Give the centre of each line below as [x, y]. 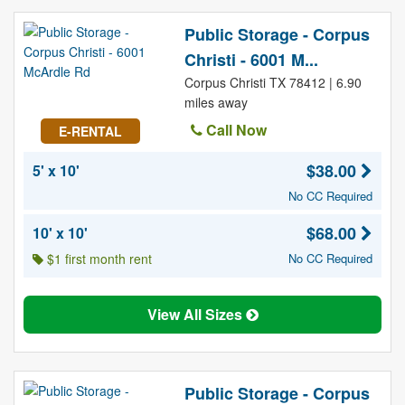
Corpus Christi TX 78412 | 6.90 [273, 82]
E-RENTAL [90, 131]
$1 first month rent [98, 259]
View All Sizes [196, 314]
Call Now [234, 130]
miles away [216, 102]
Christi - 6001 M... [251, 60]
